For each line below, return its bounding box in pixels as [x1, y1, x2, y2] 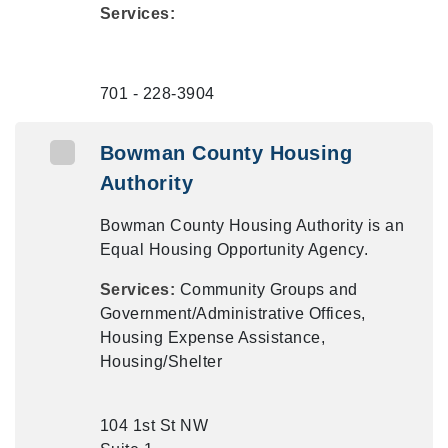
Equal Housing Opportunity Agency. [99, 241, 369, 258]
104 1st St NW [99, 417, 209, 434]
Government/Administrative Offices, [99, 305, 366, 322]
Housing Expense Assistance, [99, 329, 326, 346]
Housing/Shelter [99, 353, 223, 370]
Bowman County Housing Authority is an [99, 217, 405, 234]
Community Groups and [179, 281, 358, 298]
